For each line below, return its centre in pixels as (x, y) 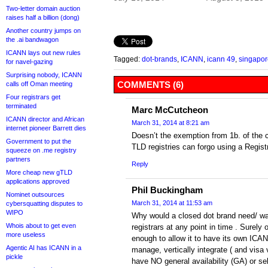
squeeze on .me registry (41, 150)
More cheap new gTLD (39, 172)
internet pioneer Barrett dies (46, 128)
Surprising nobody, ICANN (44, 75)
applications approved (38, 181)
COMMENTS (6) (150, 85)
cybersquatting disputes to (44, 203)
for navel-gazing (29, 62)
